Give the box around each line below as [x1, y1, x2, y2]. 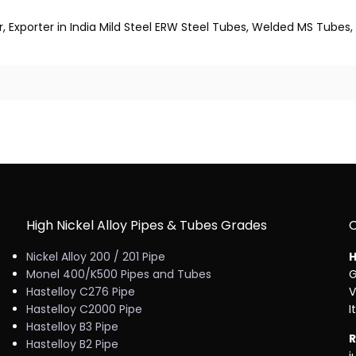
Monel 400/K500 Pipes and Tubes [25, 266, 211, 282]
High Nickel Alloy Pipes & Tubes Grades [25, 216, 267, 234]
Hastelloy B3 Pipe [25, 319, 118, 335]
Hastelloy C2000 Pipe [25, 301, 142, 317]
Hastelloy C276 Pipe [25, 284, 135, 300]
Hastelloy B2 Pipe [25, 336, 118, 352]
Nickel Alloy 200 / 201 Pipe [25, 249, 165, 265]
